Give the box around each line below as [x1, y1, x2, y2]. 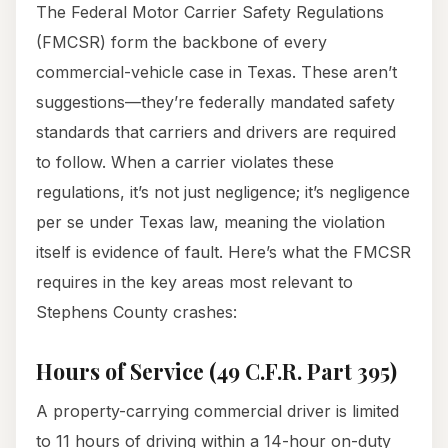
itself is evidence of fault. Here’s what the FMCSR [36, 242, 411, 263]
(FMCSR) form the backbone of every [36, 32, 327, 53]
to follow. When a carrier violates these [36, 152, 334, 173]
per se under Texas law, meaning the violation [36, 212, 385, 233]
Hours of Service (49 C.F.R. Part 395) [36, 357, 397, 386]
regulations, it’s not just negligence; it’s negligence [36, 182, 410, 203]
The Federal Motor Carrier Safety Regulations [36, 2, 384, 23]
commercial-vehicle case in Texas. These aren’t [36, 62, 397, 83]
